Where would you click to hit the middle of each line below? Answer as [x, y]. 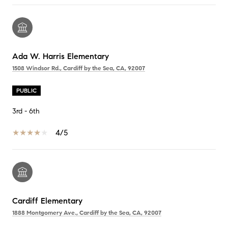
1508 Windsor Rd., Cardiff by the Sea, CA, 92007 [79, 68]
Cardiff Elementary [47, 201]
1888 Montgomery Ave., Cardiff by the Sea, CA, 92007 [87, 212]
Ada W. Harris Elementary [61, 56]
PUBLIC [26, 90]
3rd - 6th [26, 111]
